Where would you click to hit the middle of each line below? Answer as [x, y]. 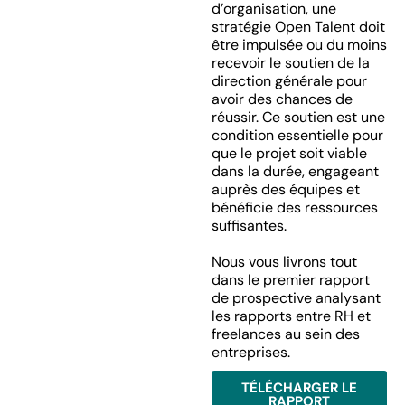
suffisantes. [249, 226]
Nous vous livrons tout [284, 262]
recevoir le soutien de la [290, 63]
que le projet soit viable [289, 153]
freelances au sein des [285, 334]
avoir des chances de [282, 99]
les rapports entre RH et [291, 316]
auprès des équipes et [285, 189]
